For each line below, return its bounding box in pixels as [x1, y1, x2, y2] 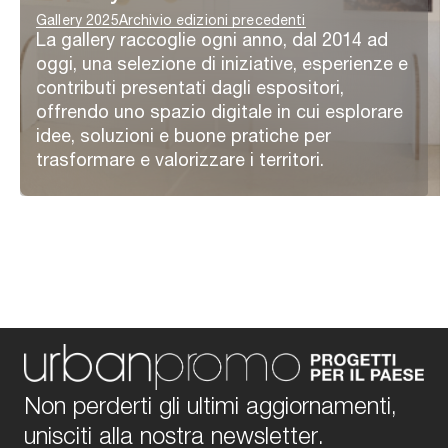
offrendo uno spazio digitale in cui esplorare [36, 101, 403, 122]
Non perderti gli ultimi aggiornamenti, [24, 391, 397, 420]
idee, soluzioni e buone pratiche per [36, 125, 331, 146]
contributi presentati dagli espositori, [36, 77, 344, 98]
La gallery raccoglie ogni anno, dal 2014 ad [36, 29, 388, 50]
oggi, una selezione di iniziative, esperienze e [36, 53, 408, 74]
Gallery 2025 [36, 12, 119, 28]
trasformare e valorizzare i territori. [36, 149, 324, 170]
